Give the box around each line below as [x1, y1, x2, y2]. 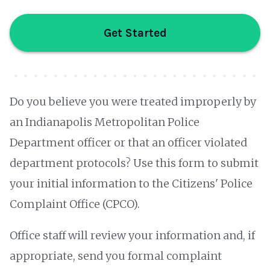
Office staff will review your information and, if [10, 228, 255, 243]
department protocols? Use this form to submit [10, 156, 259, 171]
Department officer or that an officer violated [10, 136, 247, 150]
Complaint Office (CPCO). [10, 197, 140, 212]
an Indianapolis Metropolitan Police [10, 115, 199, 130]
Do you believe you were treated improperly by [10, 95, 256, 109]
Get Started [103, 26, 167, 40]
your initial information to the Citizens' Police [10, 177, 253, 191]
